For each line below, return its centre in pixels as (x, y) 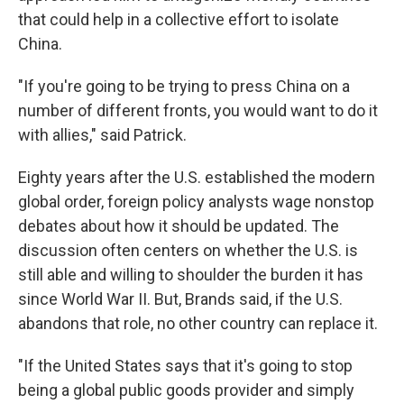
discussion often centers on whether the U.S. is (188, 250)
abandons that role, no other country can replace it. (198, 323)
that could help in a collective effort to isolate (179, 19)
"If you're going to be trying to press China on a (184, 86)
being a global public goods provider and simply (186, 390)
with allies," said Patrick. (102, 135)
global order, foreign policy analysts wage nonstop (196, 202)
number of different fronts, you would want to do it (198, 110)
